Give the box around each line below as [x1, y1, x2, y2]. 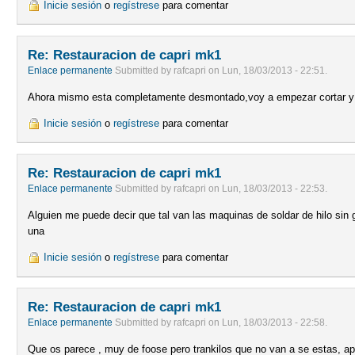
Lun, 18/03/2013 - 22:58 [222, 317, 326, 329]
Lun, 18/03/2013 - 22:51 [222, 65, 326, 77]
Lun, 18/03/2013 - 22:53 [222, 183, 326, 195]
